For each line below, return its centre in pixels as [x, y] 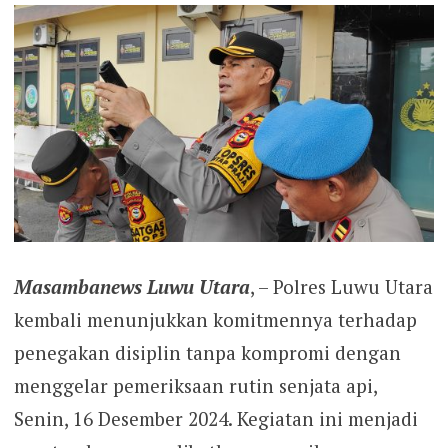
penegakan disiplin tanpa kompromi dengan [207, 353]
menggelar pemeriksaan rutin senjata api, [195, 386]
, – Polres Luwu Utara [341, 287]
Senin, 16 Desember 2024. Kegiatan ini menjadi [215, 419]
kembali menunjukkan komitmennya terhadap [215, 320]
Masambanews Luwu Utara [131, 287]
